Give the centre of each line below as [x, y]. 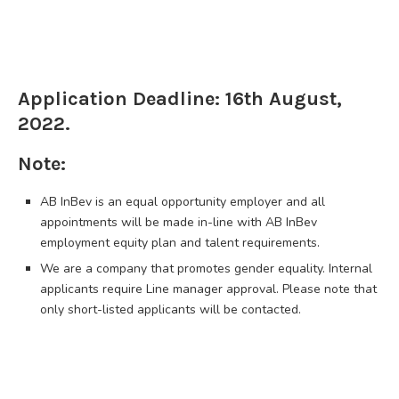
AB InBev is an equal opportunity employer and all [183, 201]
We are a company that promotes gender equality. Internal [206, 268]
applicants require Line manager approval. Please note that [208, 289]
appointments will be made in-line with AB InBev [179, 222]
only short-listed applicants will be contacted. [171, 309]
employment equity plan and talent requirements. [180, 242]
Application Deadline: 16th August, [180, 98]
